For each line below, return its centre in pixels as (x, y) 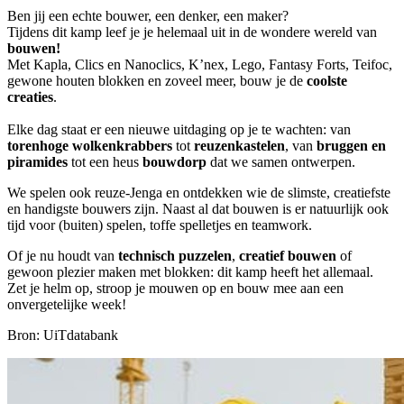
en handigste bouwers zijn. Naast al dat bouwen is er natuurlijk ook (198, 208)
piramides (37, 161)
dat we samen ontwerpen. (281, 161)
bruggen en (351, 145)
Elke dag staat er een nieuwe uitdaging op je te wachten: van (179, 129)
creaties (30, 96)
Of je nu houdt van (63, 255)
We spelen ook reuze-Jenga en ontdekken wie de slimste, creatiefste (199, 192)
